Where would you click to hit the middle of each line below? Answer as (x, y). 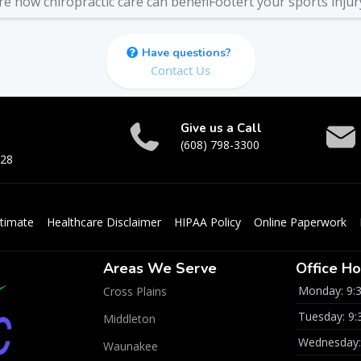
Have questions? (186, 53)
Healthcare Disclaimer (104, 222)
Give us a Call (222, 128)
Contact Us (180, 70)
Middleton (129, 319)
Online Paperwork (300, 222)
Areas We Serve (160, 268)
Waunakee (130, 346)
